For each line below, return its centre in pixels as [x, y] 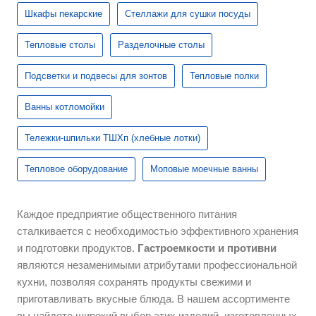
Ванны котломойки [65, 107]
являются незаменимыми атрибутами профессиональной [157, 265]
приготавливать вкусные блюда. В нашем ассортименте [154, 299]
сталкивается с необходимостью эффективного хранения [158, 231]
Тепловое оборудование [77, 169]
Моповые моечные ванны [205, 169]
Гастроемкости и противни [207, 248]
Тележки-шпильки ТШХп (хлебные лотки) [113, 138]
